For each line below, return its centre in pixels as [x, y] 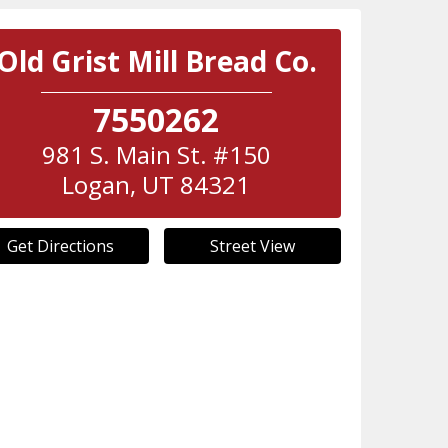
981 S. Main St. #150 [156, 154]
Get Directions [60, 246]
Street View [252, 246]
